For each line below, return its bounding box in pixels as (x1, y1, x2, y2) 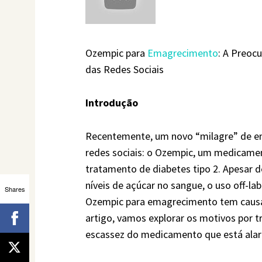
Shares (4, 184, 25, 194)
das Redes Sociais (85, 63, 164, 77)
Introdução (85, 96, 139, 110)
